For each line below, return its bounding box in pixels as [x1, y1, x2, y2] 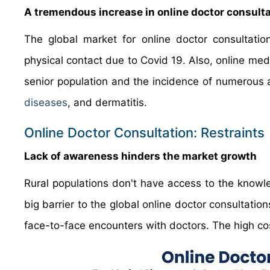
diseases [24, 96, 67, 108]
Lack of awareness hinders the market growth [24, 150, 257, 162]
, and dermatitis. [67, 96, 147, 108]
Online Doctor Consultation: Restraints [24, 125, 265, 140]
